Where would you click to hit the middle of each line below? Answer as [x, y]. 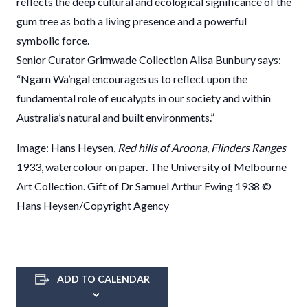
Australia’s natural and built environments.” [115, 118]
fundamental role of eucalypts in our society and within [144, 98]
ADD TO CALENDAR [103, 279]
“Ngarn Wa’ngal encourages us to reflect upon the [132, 79]
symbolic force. [53, 41]
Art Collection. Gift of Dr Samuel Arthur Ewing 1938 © [144, 186]
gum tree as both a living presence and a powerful [132, 21]
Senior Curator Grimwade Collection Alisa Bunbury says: [149, 60]
